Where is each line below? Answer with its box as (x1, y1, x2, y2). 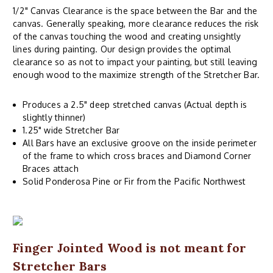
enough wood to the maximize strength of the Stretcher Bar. (13, 69, 260, 80)
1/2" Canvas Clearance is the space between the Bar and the (13, 5, 258, 16)
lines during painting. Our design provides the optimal (13, 44, 232, 55)
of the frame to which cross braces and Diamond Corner (23, 151, 252, 161)
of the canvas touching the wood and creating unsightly (13, 31, 241, 42)
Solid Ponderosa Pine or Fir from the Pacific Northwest (23, 176, 246, 187)
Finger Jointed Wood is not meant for (13, 240, 246, 256)
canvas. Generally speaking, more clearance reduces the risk (13, 18, 259, 29)
